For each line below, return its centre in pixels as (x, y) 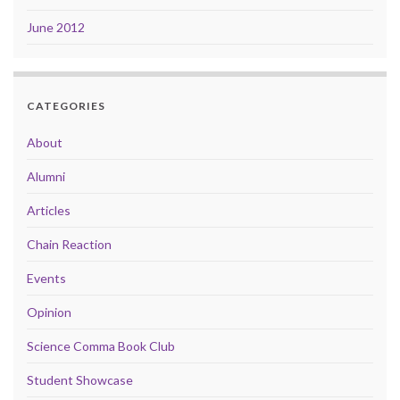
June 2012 (56, 27)
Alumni (46, 176)
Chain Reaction (69, 244)
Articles (49, 210)
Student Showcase (80, 379)
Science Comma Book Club (101, 346)
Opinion (49, 312)
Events (46, 278)
